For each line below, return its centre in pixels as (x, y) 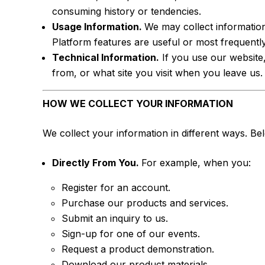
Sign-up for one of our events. (131, 234)
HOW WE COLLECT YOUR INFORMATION (138, 104)
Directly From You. (97, 163)
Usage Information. (98, 27)
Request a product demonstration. (139, 249)
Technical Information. (106, 57)
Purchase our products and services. (146, 203)
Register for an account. (116, 188)
